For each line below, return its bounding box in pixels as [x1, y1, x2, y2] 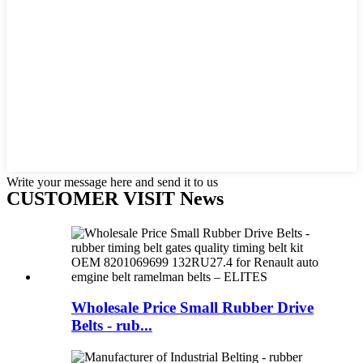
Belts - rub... [71, 317, 152, 335]
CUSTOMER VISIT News [6, 187, 224, 209]
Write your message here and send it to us [6, 174, 218, 189]
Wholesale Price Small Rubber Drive [71, 299, 314, 317]
